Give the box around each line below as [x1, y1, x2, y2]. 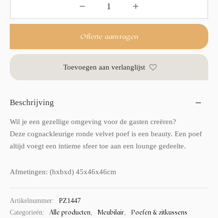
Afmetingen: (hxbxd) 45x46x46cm [10, 167, 116, 176]
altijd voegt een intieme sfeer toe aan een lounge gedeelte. [10, 142, 186, 150]
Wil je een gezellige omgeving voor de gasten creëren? [10, 117, 176, 126]
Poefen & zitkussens [131, 208, 187, 217]
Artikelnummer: [10, 197, 56, 204]
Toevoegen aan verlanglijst [63, 63, 145, 71]
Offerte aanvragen [80, 32, 138, 41]
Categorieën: [10, 209, 46, 217]
